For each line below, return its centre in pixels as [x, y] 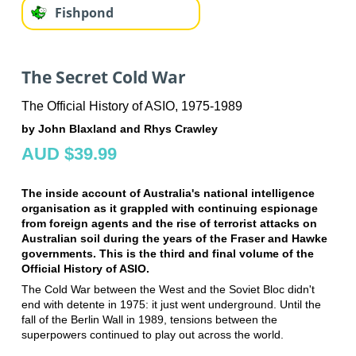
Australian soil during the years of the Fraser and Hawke [174, 239]
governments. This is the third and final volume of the [167, 254]
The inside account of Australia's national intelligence [168, 193]
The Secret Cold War [103, 77]
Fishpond [84, 12]
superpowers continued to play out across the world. [152, 335]
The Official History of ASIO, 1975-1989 [132, 106]
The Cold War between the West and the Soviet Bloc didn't [168, 290]
